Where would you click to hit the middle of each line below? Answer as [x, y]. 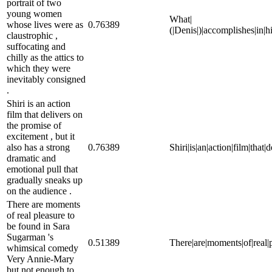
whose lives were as [45, 24]
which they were [39, 68]
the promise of [34, 125]
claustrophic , [32, 35]
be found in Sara [38, 226]
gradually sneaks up [45, 180]
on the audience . [39, 191]
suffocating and [36, 46]
